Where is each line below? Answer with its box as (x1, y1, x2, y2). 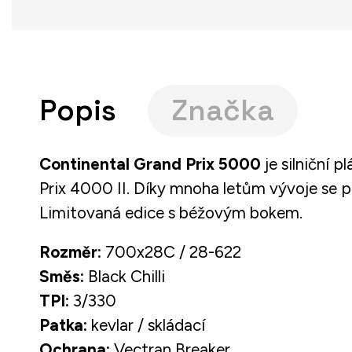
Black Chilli (84, 266, 165, 286)
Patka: (39, 315, 87, 335)
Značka (171, 92, 274, 129)
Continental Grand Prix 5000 (39, 154, 261, 174)
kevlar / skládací (87, 315, 205, 335)
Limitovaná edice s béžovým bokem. (39, 203, 302, 222)
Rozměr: (39, 242, 101, 262)
